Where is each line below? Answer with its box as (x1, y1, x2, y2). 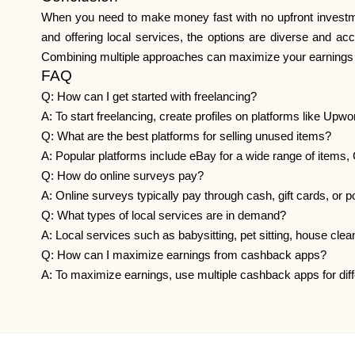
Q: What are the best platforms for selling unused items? (41, 130, 331, 143)
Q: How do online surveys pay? (41, 170, 204, 182)
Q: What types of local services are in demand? (41, 209, 286, 222)
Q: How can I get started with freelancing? (41, 90, 257, 103)
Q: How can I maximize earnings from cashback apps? (41, 249, 326, 261)
